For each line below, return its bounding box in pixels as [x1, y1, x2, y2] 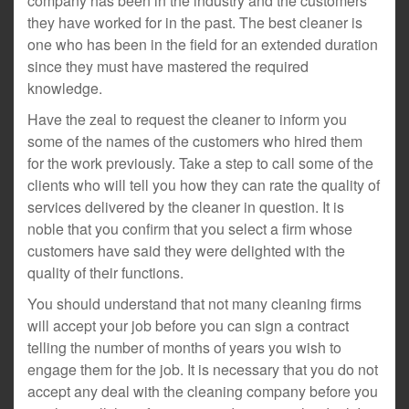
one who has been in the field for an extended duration [27, 34, 378, 55]
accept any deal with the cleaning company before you [27, 381, 378, 402]
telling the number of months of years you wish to [27, 337, 341, 358]
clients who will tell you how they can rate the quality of [27, 174, 380, 195]
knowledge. [27, 78, 102, 99]
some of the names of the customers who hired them [27, 131, 362, 152]
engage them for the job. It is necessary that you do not [27, 359, 378, 380]
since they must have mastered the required [27, 56, 309, 77]
